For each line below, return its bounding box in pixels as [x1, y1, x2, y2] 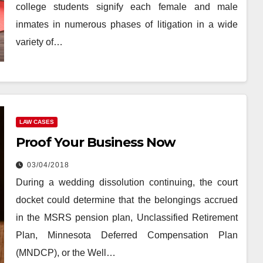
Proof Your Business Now [15, 134, 176, 151]
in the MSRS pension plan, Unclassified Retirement [15, 213, 238, 223]
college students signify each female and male [15, 1, 238, 12]
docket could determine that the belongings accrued [15, 195, 238, 205]
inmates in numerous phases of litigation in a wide [15, 19, 238, 29]
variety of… [15, 36, 63, 47]
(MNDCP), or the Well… [15, 248, 116, 258]
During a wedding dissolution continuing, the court [15, 177, 238, 188]
